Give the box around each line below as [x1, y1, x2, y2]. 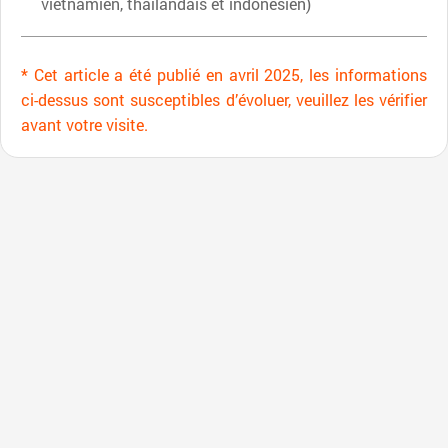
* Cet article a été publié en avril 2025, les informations [21, 63, 427, 85]
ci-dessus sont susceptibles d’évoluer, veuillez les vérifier [21, 88, 427, 110]
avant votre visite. [21, 113, 148, 135]
